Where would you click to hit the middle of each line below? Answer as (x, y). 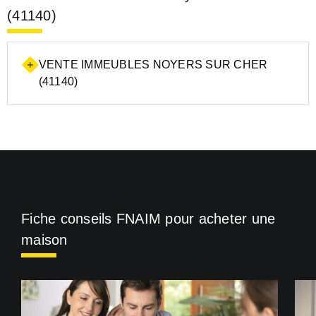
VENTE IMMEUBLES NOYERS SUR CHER (153, 65)
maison (44, 240)
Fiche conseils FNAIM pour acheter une (148, 219)
